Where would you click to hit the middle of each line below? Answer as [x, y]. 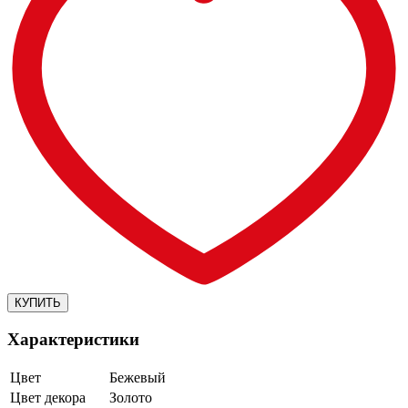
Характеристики [73, 339]
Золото [131, 397]
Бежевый [138, 377]
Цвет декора [48, 397]
